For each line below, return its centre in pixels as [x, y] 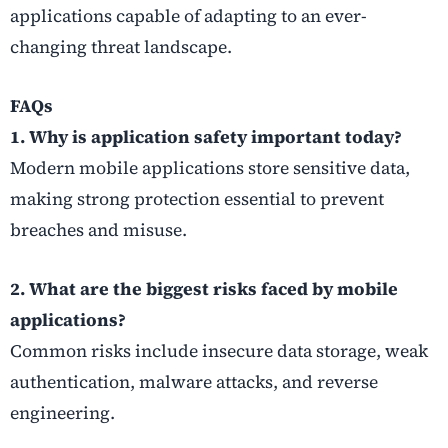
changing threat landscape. [121, 46]
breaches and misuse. [98, 229]
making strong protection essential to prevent [197, 198]
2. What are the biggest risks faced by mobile [204, 288]
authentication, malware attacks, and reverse [194, 381]
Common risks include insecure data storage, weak [219, 350]
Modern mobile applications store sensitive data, [210, 167]
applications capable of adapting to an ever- [188, 15]
